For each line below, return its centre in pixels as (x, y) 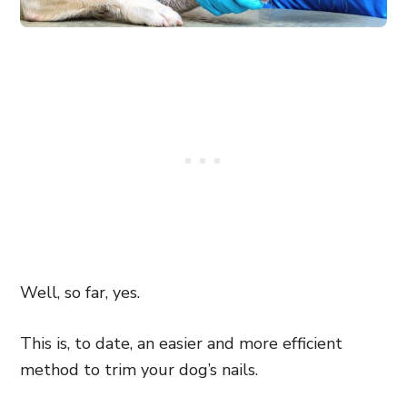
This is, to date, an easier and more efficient (181, 343)
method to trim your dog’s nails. (139, 370)
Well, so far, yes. (80, 293)
